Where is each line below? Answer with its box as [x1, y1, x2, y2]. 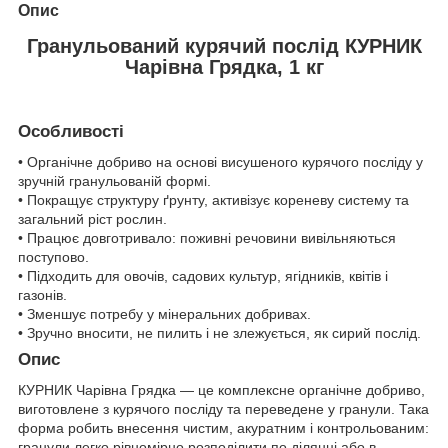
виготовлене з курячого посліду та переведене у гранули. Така [18, 400, 429, 417]
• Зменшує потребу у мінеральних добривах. [18, 305, 311, 322]
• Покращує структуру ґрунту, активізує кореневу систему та [18, 191, 409, 208]
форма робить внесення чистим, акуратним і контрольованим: [18, 419, 429, 436]
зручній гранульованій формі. [18, 172, 211, 189]
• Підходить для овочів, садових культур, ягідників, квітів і [18, 267, 388, 284]
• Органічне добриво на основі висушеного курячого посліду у [18, 153, 423, 170]
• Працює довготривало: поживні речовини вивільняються [18, 229, 396, 246]
